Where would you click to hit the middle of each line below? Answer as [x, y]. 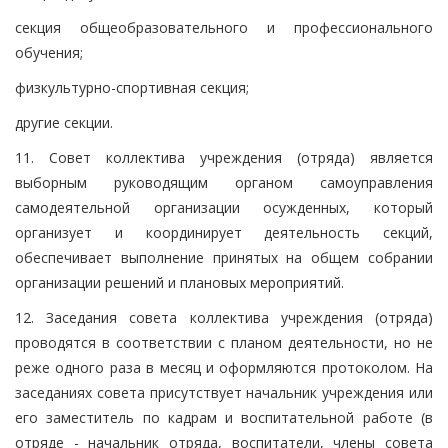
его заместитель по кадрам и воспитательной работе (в [224, 417]
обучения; [49, 52]
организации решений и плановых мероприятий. [179, 282]
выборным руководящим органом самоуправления [224, 182]
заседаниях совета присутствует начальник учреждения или [224, 392]
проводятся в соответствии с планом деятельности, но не [224, 342]
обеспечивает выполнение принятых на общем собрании [224, 257]
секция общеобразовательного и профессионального [224, 27]
